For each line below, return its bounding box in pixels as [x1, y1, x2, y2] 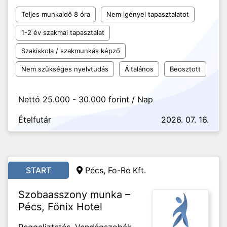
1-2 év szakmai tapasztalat [21, 28, 104, 36]
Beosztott [170, 65, 201, 73]
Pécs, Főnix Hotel [18, 201, 102, 213]
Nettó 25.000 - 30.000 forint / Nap [18, 94, 153, 104]
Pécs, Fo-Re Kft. [85, 165, 146, 175]
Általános [125, 65, 154, 73]
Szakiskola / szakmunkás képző [21, 47, 120, 55]
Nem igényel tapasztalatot [106, 10, 189, 18]
